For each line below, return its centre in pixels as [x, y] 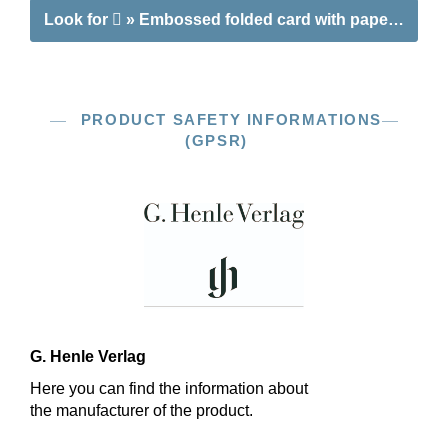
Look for [78, 19]
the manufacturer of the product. [141, 410]
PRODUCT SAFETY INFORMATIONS [231, 119]
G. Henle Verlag [88, 356]
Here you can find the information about [169, 388]
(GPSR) [216, 140]
